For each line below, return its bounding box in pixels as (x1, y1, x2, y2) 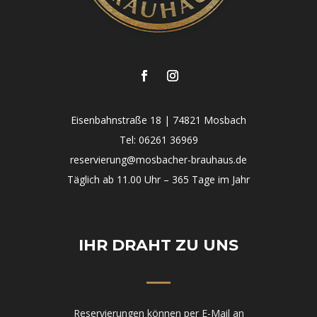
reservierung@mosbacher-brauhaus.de (70, 153, 247, 167)
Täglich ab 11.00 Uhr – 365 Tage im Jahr (67, 173, 250, 187)
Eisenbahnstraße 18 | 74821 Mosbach (71, 113, 246, 127)
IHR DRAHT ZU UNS (79, 235, 238, 255)
